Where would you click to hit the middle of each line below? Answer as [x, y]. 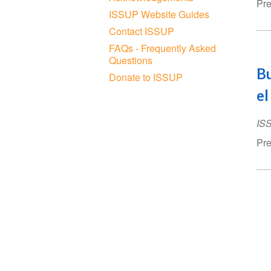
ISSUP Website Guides [159, 14]
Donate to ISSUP [146, 77]
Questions [131, 60]
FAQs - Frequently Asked [163, 48]
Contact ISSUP [142, 31]
